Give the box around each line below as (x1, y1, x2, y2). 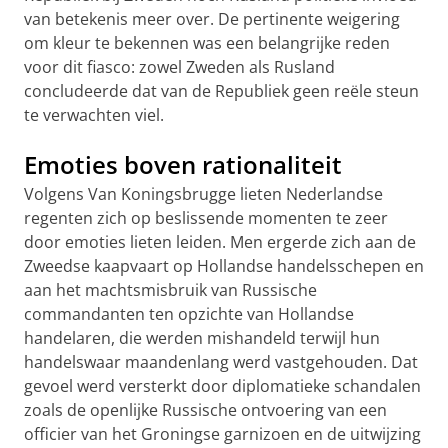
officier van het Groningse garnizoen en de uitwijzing (24, 423, 421, 445)
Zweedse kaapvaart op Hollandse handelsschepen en (24, 255, 424, 277)
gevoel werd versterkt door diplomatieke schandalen (24, 375, 421, 397)
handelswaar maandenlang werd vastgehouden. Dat (24, 351, 418, 373)
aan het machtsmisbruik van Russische (24, 279, 317, 301)
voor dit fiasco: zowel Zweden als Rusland (24, 56, 335, 78)
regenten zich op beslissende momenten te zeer (24, 207, 388, 229)
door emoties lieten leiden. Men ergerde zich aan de (24, 231, 416, 253)
